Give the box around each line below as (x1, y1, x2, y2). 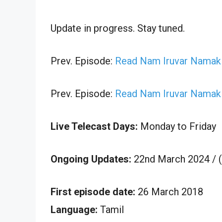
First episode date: (51, 185, 135, 198)
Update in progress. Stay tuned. (51, 22, 185, 34)
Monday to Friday (138, 120, 216, 132)
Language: (51, 203, 98, 216)
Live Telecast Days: (51, 120, 138, 132)
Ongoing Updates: (51, 153, 134, 165)
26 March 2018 (135, 185, 203, 198)
